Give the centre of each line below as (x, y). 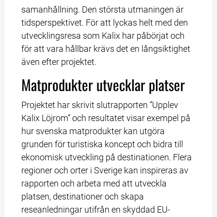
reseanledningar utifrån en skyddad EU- (96, 209)
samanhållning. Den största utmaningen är (103, 9)
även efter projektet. (59, 62)
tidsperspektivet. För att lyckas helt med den (105, 22)
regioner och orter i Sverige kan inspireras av (105, 170)
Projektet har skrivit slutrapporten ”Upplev (100, 105)
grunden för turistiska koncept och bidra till (102, 144)
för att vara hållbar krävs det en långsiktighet (106, 48)
